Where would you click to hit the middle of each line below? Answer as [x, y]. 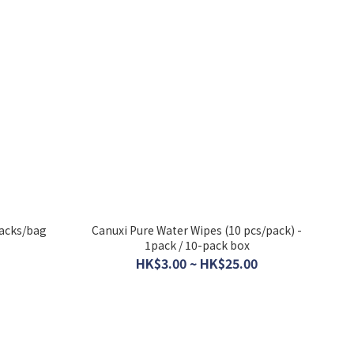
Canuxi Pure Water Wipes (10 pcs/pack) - [158, 230]
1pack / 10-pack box [197, 245]
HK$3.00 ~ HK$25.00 [197, 263]
